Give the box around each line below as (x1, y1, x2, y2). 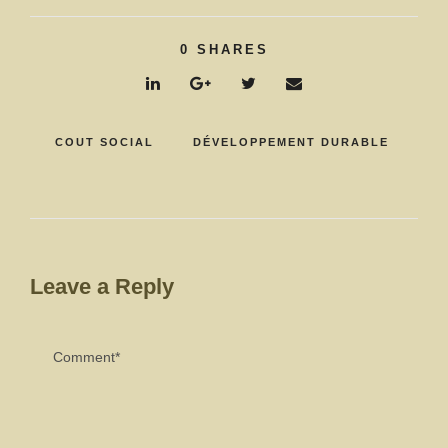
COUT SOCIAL (54, 135, 154, 148)
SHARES (196, 41, 269, 57)
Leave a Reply (30, 273, 174, 299)
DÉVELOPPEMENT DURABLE (192, 135, 389, 148)
